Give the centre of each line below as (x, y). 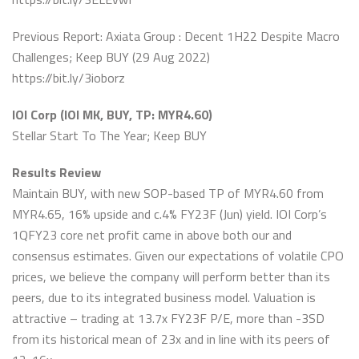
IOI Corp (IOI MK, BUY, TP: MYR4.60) (112, 115)
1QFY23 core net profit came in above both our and (152, 235)
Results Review (56, 172)
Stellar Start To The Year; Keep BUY (109, 135)
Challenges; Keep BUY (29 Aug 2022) (111, 57)
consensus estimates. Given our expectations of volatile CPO (178, 256)
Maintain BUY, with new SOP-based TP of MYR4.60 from (168, 193)
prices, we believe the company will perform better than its (171, 276)
